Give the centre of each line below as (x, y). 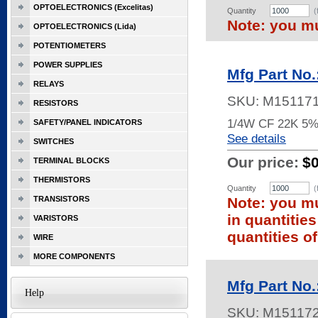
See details (257, 138)
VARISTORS (56, 218)
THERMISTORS (62, 180)
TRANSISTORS (61, 199)
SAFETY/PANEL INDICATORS (88, 122)
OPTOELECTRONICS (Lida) (85, 26)
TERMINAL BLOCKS (71, 160)
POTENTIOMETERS (70, 45)
